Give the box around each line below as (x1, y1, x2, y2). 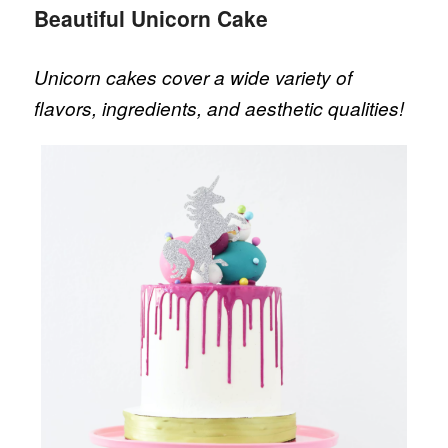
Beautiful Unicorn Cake (34, 3, 275, 34)
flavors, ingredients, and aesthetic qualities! (34, 94, 405, 121)
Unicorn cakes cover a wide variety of (34, 63, 353, 90)
